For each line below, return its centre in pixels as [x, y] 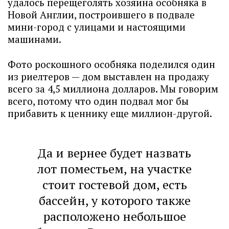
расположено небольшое [114, 216]
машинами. [36, 39]
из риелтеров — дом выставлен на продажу [108, 76]
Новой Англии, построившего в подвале [101, 15]
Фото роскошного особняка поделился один [111, 64]
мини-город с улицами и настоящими [97, 27]
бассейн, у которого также [114, 200]
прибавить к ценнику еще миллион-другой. [110, 113]
